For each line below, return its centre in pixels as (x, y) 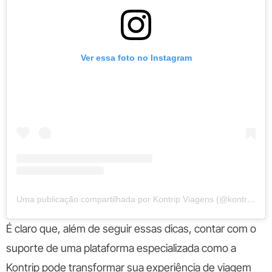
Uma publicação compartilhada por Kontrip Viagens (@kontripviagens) (251, 199)
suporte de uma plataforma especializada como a (121, 248)
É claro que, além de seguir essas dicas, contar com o (131, 228)
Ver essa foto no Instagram (136, 57)
